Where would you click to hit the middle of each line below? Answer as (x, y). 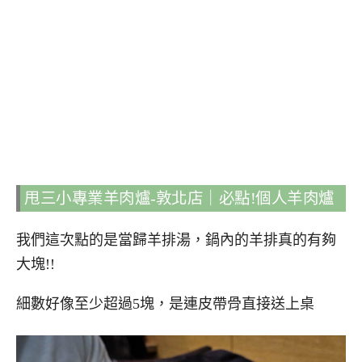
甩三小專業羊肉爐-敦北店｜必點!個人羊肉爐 (179, 199)
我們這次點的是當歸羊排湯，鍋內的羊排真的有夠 (176, 240)
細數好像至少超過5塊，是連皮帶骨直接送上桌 (165, 304)
